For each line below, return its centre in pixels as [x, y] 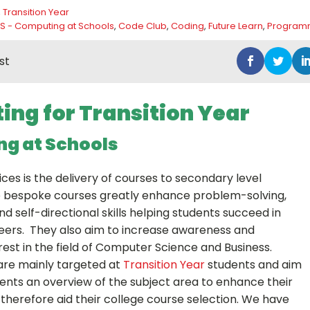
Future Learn [236, 26]
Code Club [143, 26]
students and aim [253, 264]
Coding [188, 26]
